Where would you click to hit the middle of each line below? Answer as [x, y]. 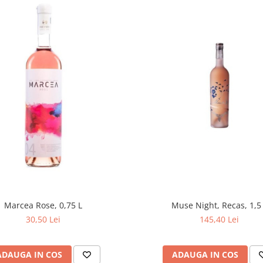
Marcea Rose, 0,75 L [43, 205]
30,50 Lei [43, 220]
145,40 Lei [220, 220]
